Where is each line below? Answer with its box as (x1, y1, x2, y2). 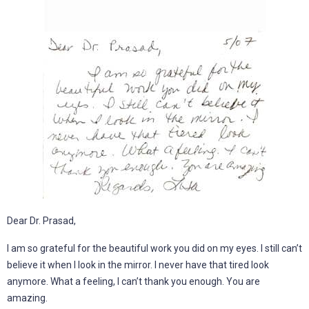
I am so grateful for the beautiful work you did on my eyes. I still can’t (7, 242, 302, 254)
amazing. (7, 292, 48, 303)
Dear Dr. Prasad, (7, 215, 76, 226)
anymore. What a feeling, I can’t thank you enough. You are (7, 275, 260, 287)
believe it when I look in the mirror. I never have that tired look (7, 259, 269, 270)
